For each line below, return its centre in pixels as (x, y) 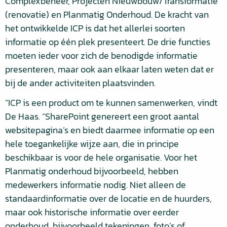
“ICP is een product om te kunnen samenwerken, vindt (111, 103)
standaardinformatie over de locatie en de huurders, (108, 198)
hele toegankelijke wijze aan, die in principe (92, 144)
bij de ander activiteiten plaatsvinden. (80, 83)
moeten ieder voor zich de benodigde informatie (101, 55)
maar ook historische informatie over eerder (92, 212)
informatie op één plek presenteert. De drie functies (108, 42)
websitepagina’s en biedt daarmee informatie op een (110, 130)
